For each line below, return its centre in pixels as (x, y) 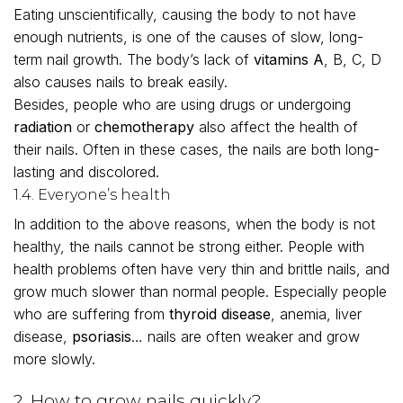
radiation (43, 127)
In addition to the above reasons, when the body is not (194, 224)
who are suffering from (91, 314)
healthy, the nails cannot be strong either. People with (189, 247)
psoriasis (102, 337)
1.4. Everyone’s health (92, 195)
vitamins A (289, 60)
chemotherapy (144, 127)
